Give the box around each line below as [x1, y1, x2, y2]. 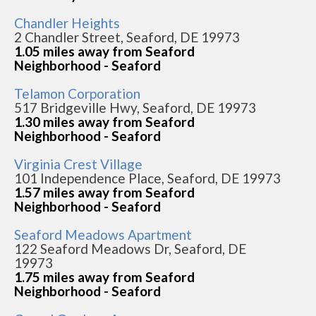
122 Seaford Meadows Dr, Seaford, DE [14, 240, 246, 257]
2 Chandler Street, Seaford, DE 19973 [14, 28, 240, 45]
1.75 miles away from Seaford [14, 268, 195, 285]
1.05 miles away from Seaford [14, 42, 195, 59]
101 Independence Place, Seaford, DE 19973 [14, 169, 281, 186]
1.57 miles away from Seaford [14, 183, 195, 200]
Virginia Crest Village [14, 155, 142, 172]
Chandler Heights [14, 14, 120, 31]
